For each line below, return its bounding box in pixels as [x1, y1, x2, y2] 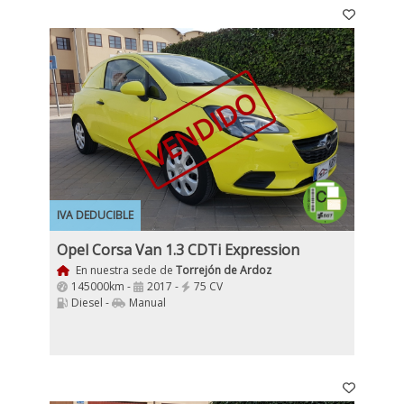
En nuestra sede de [72, 262, 176, 278]
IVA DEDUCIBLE [57, 207, 133, 223]
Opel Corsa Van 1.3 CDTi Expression [57, 240, 299, 260]
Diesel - [71, 295, 112, 310]
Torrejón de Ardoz [175, 262, 271, 278]
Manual [129, 295, 166, 310]
